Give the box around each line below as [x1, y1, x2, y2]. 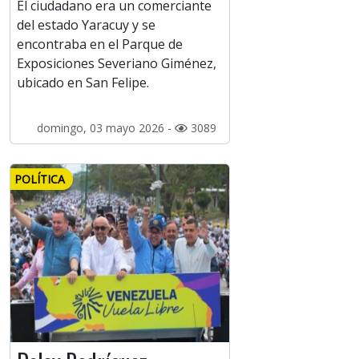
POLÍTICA [14, 171, 65, 188]
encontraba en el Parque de [17, 35, 183, 54]
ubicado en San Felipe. [17, 74, 149, 92]
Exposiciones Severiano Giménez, [17, 54, 216, 73]
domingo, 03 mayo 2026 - [36, 120, 175, 136]
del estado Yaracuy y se [17, 16, 155, 34]
